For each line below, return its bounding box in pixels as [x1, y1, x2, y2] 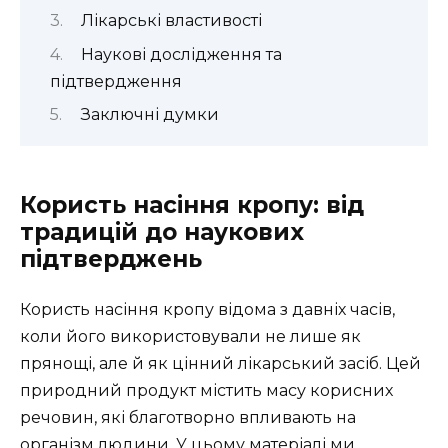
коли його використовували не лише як [20, 327, 361, 347]
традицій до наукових [20, 218, 304, 247]
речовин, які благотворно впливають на [20, 408, 356, 428]
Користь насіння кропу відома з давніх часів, [20, 300, 395, 320]
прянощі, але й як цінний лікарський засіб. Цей [20, 354, 421, 374]
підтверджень [20, 245, 202, 274]
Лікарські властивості [80, 11, 262, 31]
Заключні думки [80, 105, 219, 125]
